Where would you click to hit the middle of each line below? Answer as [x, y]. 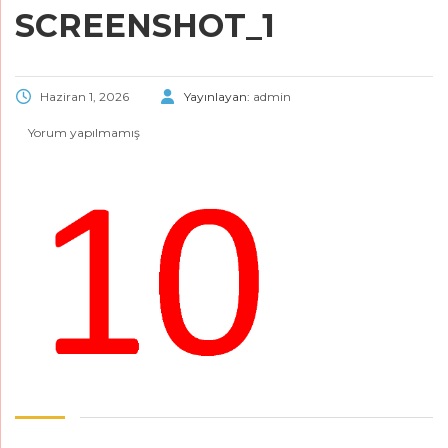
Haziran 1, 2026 [84, 96]
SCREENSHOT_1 [145, 25]
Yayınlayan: [218, 96]
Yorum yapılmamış [82, 132]
